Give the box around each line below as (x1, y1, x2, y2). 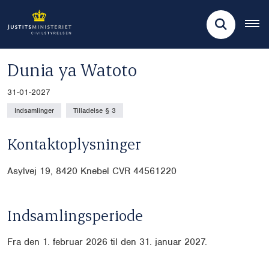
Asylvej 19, (7, 165, 56, 178)
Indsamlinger (14, 106, 54, 116)
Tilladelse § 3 (73, 106, 116, 116)
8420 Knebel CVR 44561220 (56, 165, 177, 178)
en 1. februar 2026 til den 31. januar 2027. (29, 236, 207, 249)
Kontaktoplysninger (7, 133, 141, 153)
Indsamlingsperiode (7, 205, 143, 225)
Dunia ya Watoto (7, 58, 137, 81)
